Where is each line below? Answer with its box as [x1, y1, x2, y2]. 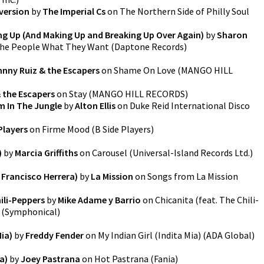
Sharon [217, 29, 247, 41]
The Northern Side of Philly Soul [120, 5, 249, 17]
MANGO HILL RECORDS [92, 88, 185, 100]
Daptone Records [114, 41, 184, 52]
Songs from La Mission [147, 170, 238, 182]
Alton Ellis [75, 100, 115, 111]
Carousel [92, 147, 127, 159]
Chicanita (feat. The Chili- [155, 194, 259, 206]
